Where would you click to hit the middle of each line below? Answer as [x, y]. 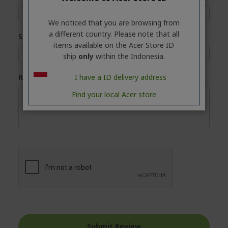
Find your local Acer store [114, 94]
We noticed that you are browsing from [114, 22]
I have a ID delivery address [121, 77]
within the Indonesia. [130, 56]
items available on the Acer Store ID [114, 45]
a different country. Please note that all [114, 34]
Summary [36, 36]
